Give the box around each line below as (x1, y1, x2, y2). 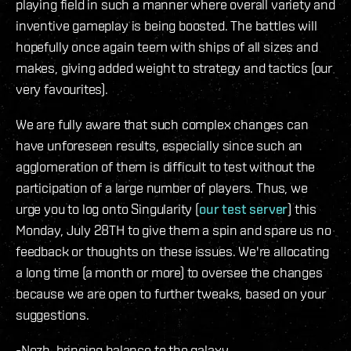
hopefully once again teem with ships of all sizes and (16, 38, 318, 55)
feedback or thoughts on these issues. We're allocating (16, 242, 330, 259)
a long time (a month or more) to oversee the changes (16, 263, 323, 280)
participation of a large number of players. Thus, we (16, 179, 308, 196)
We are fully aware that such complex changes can (16, 115, 309, 132)
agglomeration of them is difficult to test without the (16, 157, 316, 175)
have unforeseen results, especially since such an (16, 136, 303, 154)
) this (288, 200, 317, 217)
